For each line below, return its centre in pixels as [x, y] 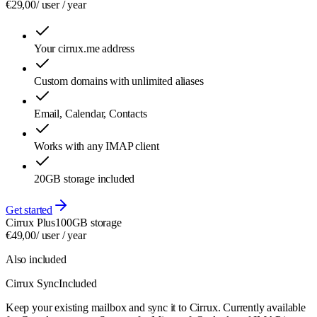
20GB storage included [85, 178]
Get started [29, 209]
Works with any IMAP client [97, 146]
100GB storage [88, 222]
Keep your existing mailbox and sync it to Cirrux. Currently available [156, 307]
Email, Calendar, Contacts [91, 113]
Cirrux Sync [33, 283]
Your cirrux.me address [85, 48]
